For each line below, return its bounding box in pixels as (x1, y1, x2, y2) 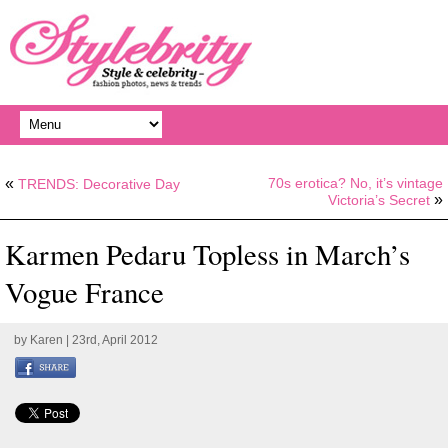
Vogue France (5, 273, 164, 311)
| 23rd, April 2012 (63, 333, 158, 347)
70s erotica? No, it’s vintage (268, 175, 443, 191)
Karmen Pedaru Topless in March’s (5, 235, 410, 273)
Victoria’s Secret (328, 192, 430, 208)
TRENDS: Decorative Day (18, 176, 180, 192)
